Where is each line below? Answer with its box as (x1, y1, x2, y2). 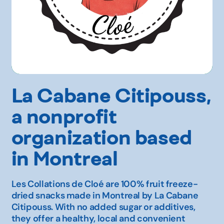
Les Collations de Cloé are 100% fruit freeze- (11, 178, 198, 190)
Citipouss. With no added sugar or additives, (11, 201, 195, 213)
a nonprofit (11, 104, 117, 129)
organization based (11, 125, 192, 150)
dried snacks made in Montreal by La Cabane (11, 189, 198, 202)
